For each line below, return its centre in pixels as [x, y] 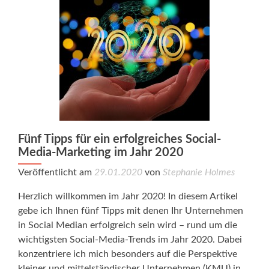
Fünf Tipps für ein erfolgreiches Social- [119, 139]
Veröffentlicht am [56, 172]
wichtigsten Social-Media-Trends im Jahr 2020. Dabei [130, 240]
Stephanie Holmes [199, 172]
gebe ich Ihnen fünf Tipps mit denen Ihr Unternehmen [131, 211]
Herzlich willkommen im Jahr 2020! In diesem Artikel [128, 196]
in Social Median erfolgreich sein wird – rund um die [128, 225]
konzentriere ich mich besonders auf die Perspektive [128, 254]
